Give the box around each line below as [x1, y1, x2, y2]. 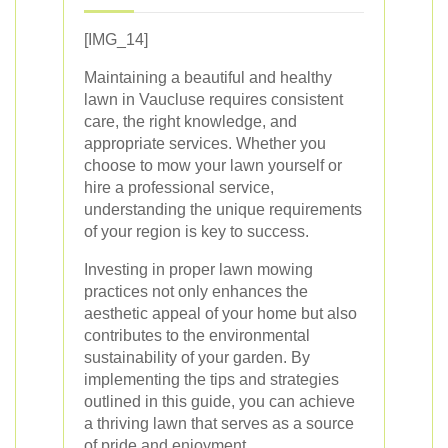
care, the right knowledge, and [84, 112, 297, 130]
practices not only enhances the [84, 282, 308, 300]
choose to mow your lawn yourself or [84, 156, 342, 174]
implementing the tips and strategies [84, 370, 339, 388]
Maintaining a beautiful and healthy [84, 68, 332, 86]
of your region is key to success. [84, 222, 309, 240]
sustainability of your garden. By [84, 348, 310, 366]
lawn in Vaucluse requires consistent [84, 90, 343, 108]
